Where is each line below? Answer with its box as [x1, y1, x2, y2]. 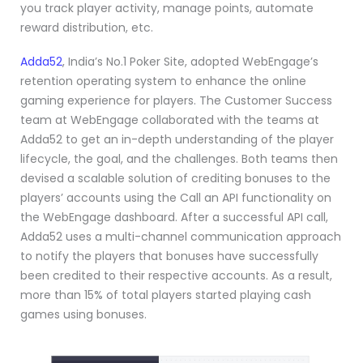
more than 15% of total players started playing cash [20, 287, 311, 304]
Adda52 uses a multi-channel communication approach [20, 228, 341, 246]
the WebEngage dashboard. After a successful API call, [20, 209, 328, 226]
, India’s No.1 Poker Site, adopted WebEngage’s [62, 53, 318, 70]
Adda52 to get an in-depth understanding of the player [20, 131, 334, 148]
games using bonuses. [20, 306, 147, 323]
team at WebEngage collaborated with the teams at [20, 112, 319, 129]
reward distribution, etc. [20, 19, 153, 36]
